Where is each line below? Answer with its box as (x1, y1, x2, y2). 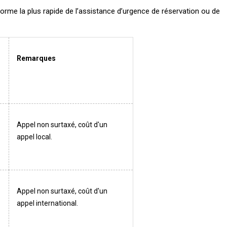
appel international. (17, 199, 78, 207)
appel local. (17, 133, 52, 141)
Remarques (17, 54, 56, 62)
